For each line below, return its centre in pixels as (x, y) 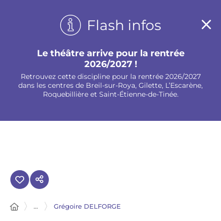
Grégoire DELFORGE (87, 206)
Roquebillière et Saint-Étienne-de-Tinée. (110, 94)
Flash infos (124, 25)
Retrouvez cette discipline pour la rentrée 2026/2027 (110, 76)
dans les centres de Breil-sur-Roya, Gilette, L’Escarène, (110, 85)
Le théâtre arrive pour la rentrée (110, 53)
